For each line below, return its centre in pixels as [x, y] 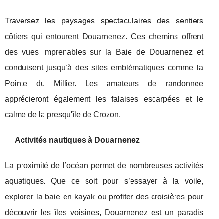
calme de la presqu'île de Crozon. [63, 115]
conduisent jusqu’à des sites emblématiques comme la [104, 68]
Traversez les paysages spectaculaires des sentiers [104, 21]
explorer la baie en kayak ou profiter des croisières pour [104, 197]
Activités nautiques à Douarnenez [77, 140]
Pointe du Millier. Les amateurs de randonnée [104, 84]
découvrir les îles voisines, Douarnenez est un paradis [104, 213]
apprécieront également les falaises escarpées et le [104, 99]
